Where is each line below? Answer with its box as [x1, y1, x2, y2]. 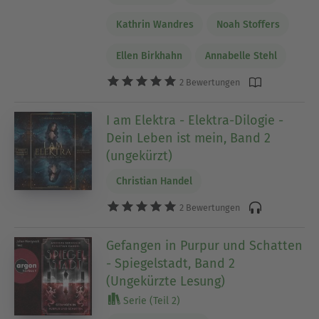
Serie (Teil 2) [120, 295, 181, 308]
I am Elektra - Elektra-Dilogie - [106, 113, 284, 129]
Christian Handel [115, 175, 192, 188]
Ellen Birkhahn [115, 50, 182, 63]
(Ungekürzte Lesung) [106, 273, 226, 290]
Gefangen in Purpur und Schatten [106, 238, 303, 254]
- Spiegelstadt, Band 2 [106, 256, 236, 272]
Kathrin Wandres [115, 18, 194, 31]
